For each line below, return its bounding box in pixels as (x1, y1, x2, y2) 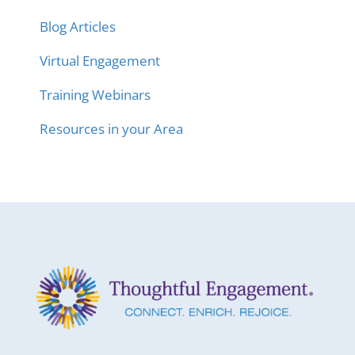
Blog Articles (39, 17, 116, 36)
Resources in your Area (39, 119, 183, 138)
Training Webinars (39, 85, 151, 104)
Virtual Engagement (39, 51, 160, 70)
